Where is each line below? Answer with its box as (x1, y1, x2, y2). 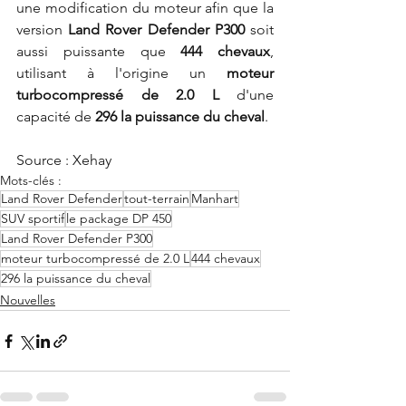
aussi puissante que (16, 43, 181, 61)
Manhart (191, 190, 238, 208)
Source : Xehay (16, 151, 111, 169)
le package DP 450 (66, 210, 171, 227)
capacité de (16, 108, 92, 126)
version (16, 21, 69, 39)
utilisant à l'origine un (16, 64, 227, 82)
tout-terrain (124, 190, 189, 208)
